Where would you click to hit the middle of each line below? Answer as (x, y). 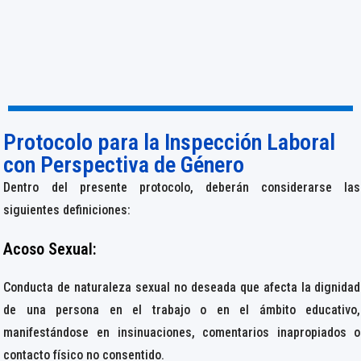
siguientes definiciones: (67, 210)
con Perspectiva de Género (124, 164)
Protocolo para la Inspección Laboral (170, 142)
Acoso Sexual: (50, 249)
